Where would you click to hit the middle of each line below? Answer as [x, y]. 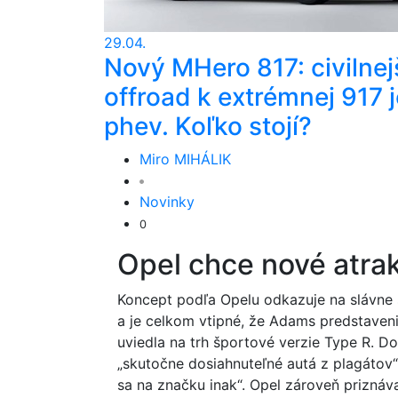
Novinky [167, 202]
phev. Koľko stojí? [208, 126]
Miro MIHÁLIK [185, 159]
